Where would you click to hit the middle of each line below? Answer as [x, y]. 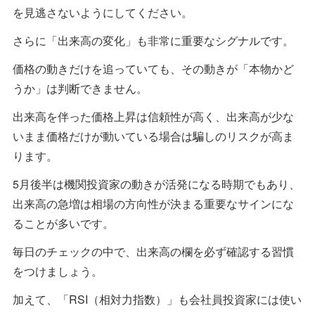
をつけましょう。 [58, 271]
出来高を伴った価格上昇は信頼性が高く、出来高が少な [153, 116]
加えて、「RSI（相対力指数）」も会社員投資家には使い [157, 299]
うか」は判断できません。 [80, 88]
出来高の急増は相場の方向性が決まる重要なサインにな [153, 203]
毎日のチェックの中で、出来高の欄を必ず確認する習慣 [153, 251]
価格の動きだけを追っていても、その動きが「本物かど [153, 68]
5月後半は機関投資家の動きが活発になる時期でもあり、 [156, 184]
